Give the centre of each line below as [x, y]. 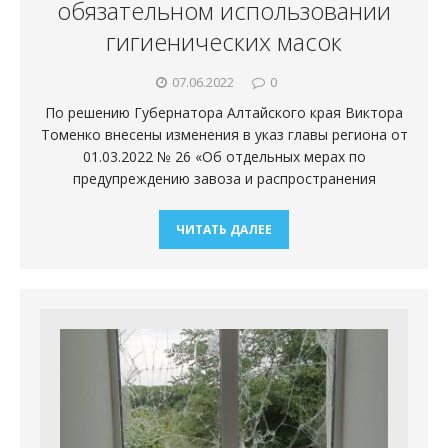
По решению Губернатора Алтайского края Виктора [224, 112]
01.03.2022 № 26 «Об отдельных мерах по [224, 156]
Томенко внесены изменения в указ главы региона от [224, 134]
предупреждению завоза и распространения [224, 178]
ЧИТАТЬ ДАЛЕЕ [224, 229]
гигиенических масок [224, 41]
